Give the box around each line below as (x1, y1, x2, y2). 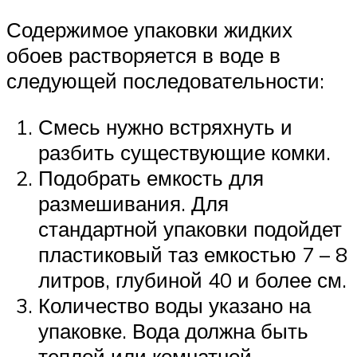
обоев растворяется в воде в (6, 42, 280, 69)
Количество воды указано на (38, 292, 311, 318)
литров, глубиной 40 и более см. (38, 266, 347, 292)
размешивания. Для (38, 190, 229, 216)
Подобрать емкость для (38, 164, 264, 190)
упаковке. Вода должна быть (38, 317, 308, 343)
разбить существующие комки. (38, 139, 331, 165)
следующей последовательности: (6, 68, 324, 94)
